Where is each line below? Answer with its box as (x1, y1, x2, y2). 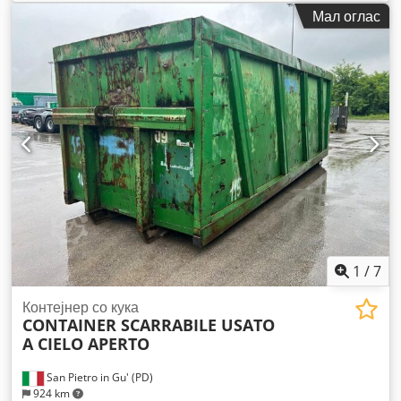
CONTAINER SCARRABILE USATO (22, 314, 275, 337)
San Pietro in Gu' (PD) (44, 370, 153, 386)
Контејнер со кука (22, 297, 139, 318)
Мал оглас (312, 5, 380, 26)
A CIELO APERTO (22, 333, 149, 355)
